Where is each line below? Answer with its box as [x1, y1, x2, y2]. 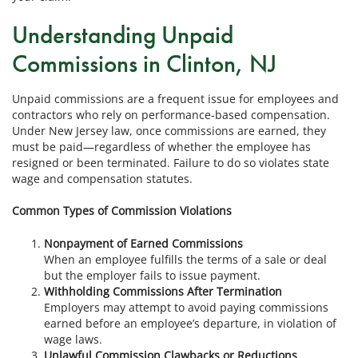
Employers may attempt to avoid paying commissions [44, 299, 328, 315]
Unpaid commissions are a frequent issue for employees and [12, 90, 339, 106]
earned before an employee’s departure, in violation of [44, 315, 336, 331]
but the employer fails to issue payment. [44, 267, 261, 283]
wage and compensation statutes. [12, 170, 193, 186]
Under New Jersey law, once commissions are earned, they [12, 122, 326, 138]
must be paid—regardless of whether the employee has [12, 138, 311, 154]
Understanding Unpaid [12, 19, 233, 51]
